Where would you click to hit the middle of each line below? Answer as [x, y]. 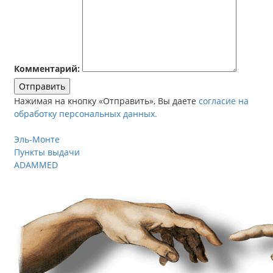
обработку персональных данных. [86, 114]
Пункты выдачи [47, 152]
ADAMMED [36, 165]
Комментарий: [47, 69]
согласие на [224, 101]
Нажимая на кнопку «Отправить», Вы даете [106, 101]
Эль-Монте [37, 139]
